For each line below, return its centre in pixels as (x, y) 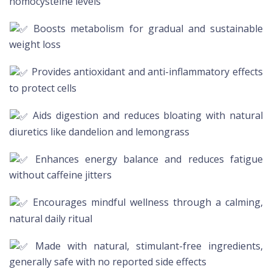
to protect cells (43, 88)
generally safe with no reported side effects (108, 262)
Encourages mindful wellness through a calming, (146, 202)
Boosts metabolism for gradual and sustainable (146, 28)
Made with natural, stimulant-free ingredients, (146, 246)
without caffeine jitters (60, 175)
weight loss (35, 45)
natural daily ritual (51, 218)
